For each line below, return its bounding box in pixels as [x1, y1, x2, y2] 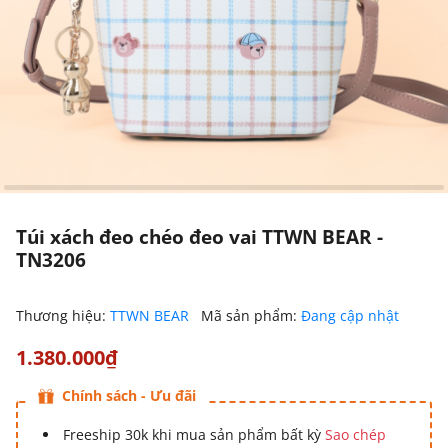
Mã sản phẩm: [201, 306, 301, 325]
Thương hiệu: [16, 306, 110, 325]
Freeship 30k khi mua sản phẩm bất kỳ [63, 425, 325, 444]
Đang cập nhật [301, 306, 399, 325]
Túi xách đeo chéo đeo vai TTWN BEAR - [16, 223, 383, 250]
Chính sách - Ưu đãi [62, 386, 196, 405]
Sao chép [325, 425, 386, 444]
